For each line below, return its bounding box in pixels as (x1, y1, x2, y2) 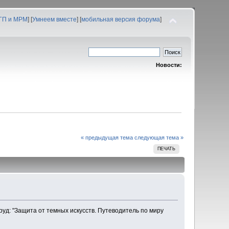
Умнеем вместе (32, 16, 77, 23)
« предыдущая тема (80, 134, 133, 141)
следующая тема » (134, 134, 184, 141)
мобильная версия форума (81, 16, 160, 23)
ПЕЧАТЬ (157, 146, 176, 151)
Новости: (155, 62, 182, 68)
